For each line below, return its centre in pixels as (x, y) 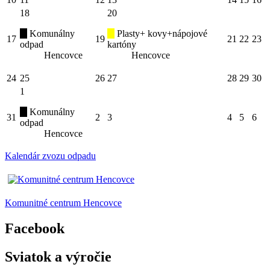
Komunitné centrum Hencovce (63, 203)
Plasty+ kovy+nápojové (161, 33)
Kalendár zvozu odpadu (50, 156)
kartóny (122, 44)
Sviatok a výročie (58, 256)
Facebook (35, 228)
